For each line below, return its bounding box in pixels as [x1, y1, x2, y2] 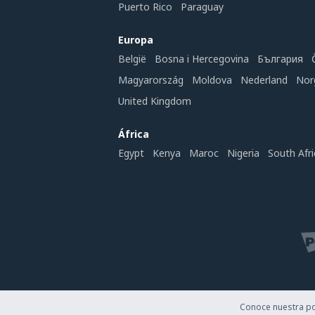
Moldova [192, 73, 232, 86]
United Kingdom [118, 94, 191, 108]
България [257, 52, 303, 65]
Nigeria [227, 146, 259, 160]
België [118, 52, 146, 65]
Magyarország [118, 73, 184, 86]
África [118, 127, 149, 141]
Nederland [240, 73, 288, 86]
